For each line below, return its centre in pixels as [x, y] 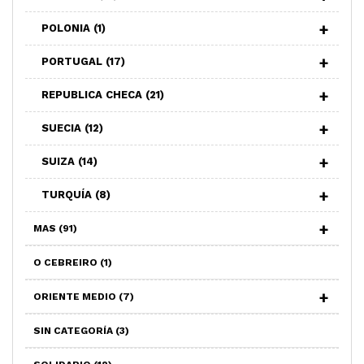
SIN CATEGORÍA [74, 330]
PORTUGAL [74, 61]
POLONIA [67, 28]
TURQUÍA [68, 194]
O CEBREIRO [67, 262]
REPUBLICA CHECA [93, 94]
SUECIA [63, 128]
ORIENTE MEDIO [76, 296]
